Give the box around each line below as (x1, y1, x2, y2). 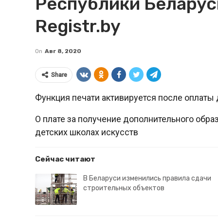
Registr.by (35, 16, 121, 36)
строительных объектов (83, 184, 164, 192)
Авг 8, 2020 (45, 48, 81, 54)
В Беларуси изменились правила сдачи (83, 174, 211, 182)
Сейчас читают (35, 155, 95, 163)
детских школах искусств (35, 127, 138, 137)
